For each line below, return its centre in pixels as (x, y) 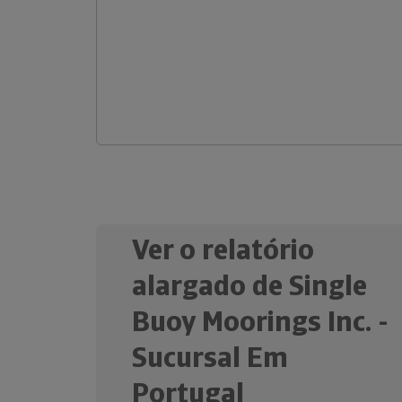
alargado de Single (249, 285)
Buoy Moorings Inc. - (260, 321)
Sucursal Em (210, 357)
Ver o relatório (223, 249)
